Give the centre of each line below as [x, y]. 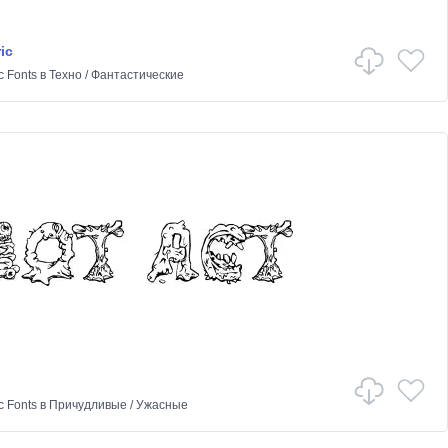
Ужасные [161, 405]
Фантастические [137, 75]
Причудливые [87, 405]
